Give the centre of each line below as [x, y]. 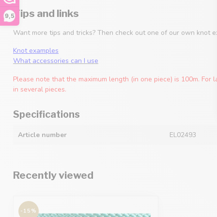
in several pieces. [40, 90]
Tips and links [46, 13]
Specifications [46, 115]
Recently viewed [53, 175]
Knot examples [36, 51]
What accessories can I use [56, 61]
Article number [42, 135]
